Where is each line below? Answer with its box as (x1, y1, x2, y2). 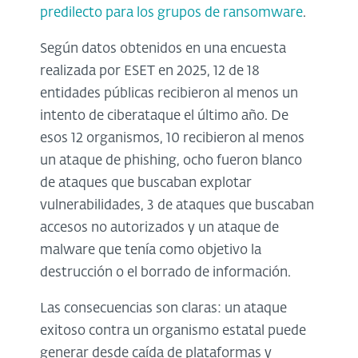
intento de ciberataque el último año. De (40, 109, 288, 124)
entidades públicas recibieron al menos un (40, 87, 298, 101)
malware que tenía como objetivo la (40, 244, 261, 258)
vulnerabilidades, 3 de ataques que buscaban (40, 199, 314, 213)
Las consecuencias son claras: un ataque (40, 302, 287, 316)
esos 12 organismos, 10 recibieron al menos (40, 132, 304, 146)
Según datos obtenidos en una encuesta (40, 42, 286, 57)
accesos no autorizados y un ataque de (40, 221, 279, 236)
